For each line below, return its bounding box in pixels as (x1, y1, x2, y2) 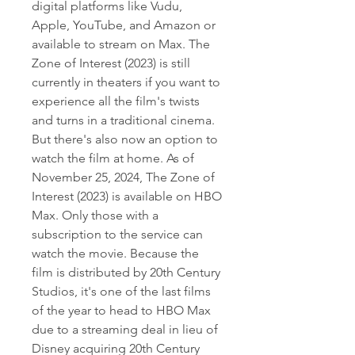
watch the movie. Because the (32, 246, 199, 261)
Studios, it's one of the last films (32, 284, 211, 299)
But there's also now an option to (32, 132, 218, 147)
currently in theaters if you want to (32, 74, 220, 90)
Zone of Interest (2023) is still (32, 55, 190, 71)
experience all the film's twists (32, 94, 200, 109)
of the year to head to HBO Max (32, 303, 211, 318)
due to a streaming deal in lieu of (32, 322, 218, 337)
